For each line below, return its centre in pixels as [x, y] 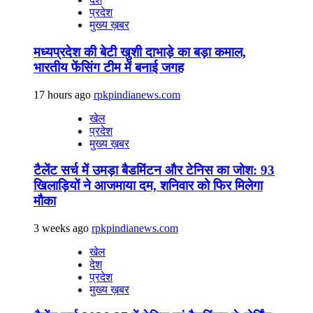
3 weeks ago [63, 228]
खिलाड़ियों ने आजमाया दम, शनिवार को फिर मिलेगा [148, 186]
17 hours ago [64, 94]
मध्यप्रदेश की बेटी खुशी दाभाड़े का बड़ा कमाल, [140, 52]
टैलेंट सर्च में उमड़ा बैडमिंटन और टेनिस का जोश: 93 [154, 170]
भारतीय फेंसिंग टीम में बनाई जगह [109, 67]
